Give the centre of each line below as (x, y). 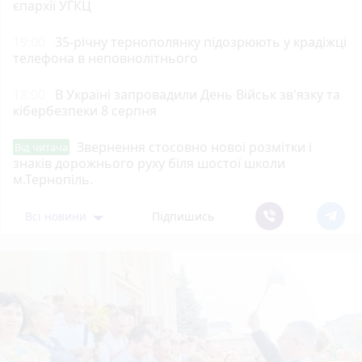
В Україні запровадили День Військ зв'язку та (198, 94)
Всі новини (58, 216)
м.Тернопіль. (53, 179)
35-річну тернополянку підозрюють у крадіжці (201, 42)
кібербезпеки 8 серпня (85, 110)
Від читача (41, 147)
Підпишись (183, 216)
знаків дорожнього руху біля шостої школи (149, 163)
